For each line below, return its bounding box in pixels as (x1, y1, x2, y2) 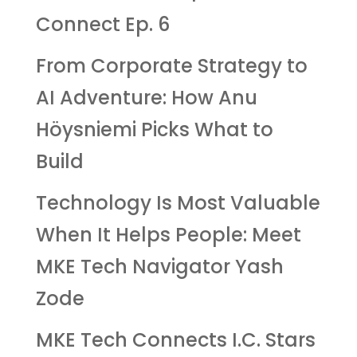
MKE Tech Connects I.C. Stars (35, 327, 316, 354)
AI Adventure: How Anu (35, 84, 257, 112)
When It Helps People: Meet (35, 222, 301, 249)
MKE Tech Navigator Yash (35, 253, 284, 280)
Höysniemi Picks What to (35, 116, 273, 143)
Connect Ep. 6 (35, 11, 170, 38)
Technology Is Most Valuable (35, 190, 320, 217)
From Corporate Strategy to (35, 53, 308, 80)
